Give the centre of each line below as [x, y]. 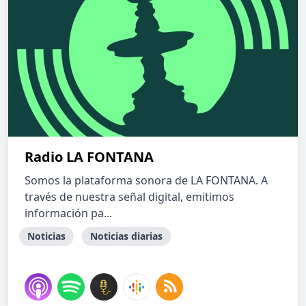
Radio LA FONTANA [89, 157]
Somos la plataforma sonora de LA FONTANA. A [146, 180]
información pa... [68, 213]
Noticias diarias [126, 236]
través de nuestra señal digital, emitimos [129, 197]
